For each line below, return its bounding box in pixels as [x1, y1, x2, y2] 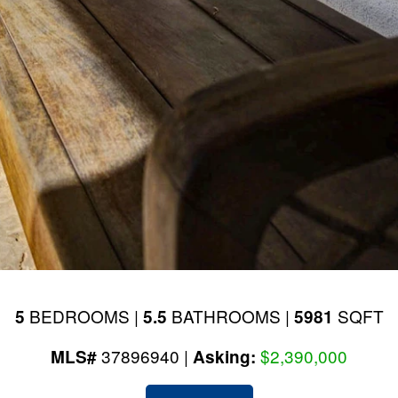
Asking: [193, 345, 260, 369]
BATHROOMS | [166, 304, 294, 328]
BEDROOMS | [24, 304, 143, 328]
